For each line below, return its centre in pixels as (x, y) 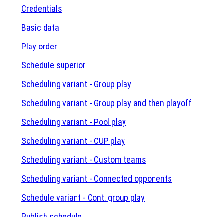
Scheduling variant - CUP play (73, 141)
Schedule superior (54, 65)
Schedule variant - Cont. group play (83, 197)
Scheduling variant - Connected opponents (97, 178)
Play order (39, 46)
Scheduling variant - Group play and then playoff (107, 103)
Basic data (40, 27)
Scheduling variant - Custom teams (84, 160)
